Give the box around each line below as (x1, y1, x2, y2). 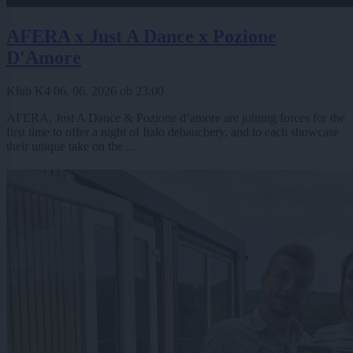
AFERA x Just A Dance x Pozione (6, 26, 277, 47)
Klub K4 (6, 84, 54, 98)
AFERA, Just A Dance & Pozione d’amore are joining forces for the (6, 110, 345, 124)
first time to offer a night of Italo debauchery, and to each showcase (6, 124, 339, 139)
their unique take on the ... (6, 139, 136, 153)
